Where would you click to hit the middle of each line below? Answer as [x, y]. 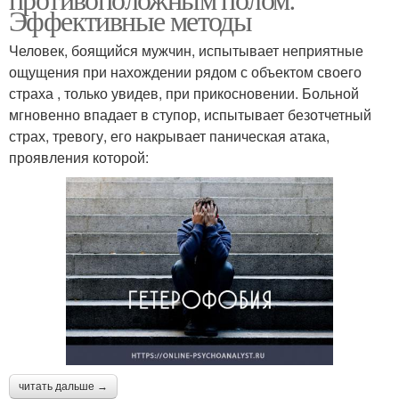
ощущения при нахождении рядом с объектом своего [185, 71]
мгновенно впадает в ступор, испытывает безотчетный [190, 114]
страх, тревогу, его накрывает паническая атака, [169, 135]
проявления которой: [79, 157]
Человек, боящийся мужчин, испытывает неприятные [186, 50]
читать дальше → [63, 386]
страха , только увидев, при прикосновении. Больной [184, 93]
